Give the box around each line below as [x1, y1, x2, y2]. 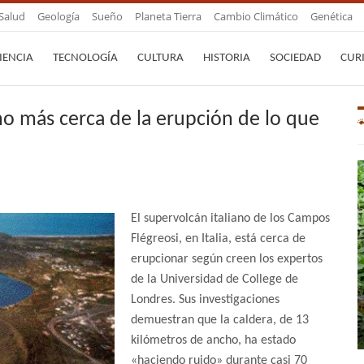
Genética [310, 9, 353, 24]
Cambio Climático [214, 9, 298, 24]
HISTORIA [203, 52, 250, 64]
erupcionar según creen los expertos [131, 253, 323, 266]
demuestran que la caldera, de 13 [131, 314, 309, 327]
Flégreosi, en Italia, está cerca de [131, 232, 305, 246]
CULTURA [137, 52, 184, 64]
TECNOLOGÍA [53, 52, 118, 64]
